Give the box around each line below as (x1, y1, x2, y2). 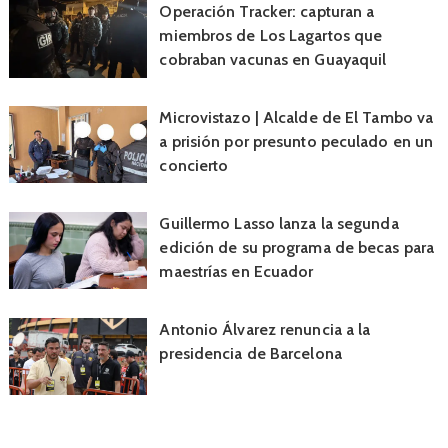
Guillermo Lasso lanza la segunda (159, 213, 399, 233)
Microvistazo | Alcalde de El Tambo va (159, 108, 434, 128)
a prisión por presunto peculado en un (159, 132, 434, 152)
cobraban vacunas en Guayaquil (159, 50, 387, 70)
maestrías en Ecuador (159, 261, 314, 281)
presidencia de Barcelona (159, 343, 342, 363)
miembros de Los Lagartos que (159, 26, 383, 46)
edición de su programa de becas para (159, 237, 435, 257)
